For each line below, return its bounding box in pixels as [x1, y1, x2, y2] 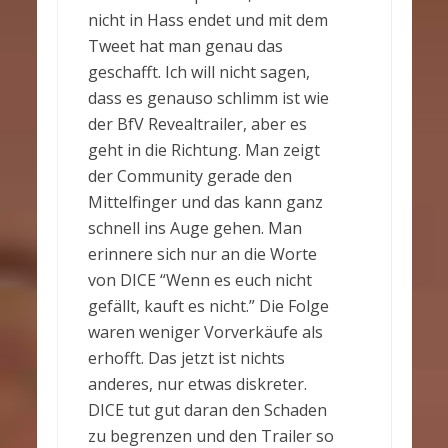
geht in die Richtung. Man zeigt [87, 139, 320, 162]
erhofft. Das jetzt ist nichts [87, 347, 285, 370]
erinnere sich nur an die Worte [87, 243, 317, 266]
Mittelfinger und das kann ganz [87, 191, 323, 214]
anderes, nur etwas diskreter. [87, 373, 307, 396]
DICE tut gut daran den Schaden [87, 399, 327, 422]
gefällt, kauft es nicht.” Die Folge [87, 295, 329, 318]
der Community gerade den [87, 165, 292, 188]
